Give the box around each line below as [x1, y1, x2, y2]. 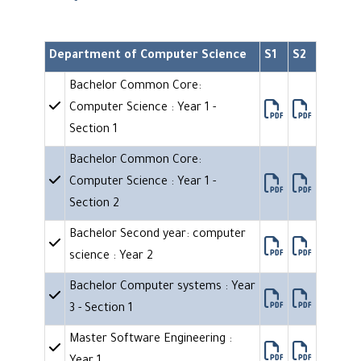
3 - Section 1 [69, 303, 133, 317]
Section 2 [69, 198, 119, 212]
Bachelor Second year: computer [69, 229, 246, 243]
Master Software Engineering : [69, 334, 232, 347]
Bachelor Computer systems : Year [69, 281, 255, 295]
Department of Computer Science [49, 50, 247, 64]
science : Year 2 [69, 251, 153, 264]
